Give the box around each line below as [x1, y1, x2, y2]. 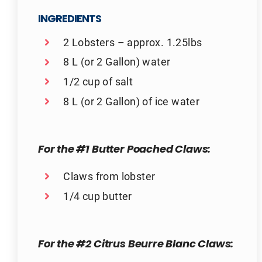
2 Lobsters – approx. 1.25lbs [63, 35, 202, 49]
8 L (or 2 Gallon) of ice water [63, 94, 200, 108]
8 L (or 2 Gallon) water [63, 54, 171, 69]
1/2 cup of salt [63, 74, 133, 88]
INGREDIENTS [37, 10, 101, 29]
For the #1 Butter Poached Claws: [37, 141, 211, 160]
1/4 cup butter [63, 188, 132, 203]
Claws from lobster [63, 169, 156, 184]
